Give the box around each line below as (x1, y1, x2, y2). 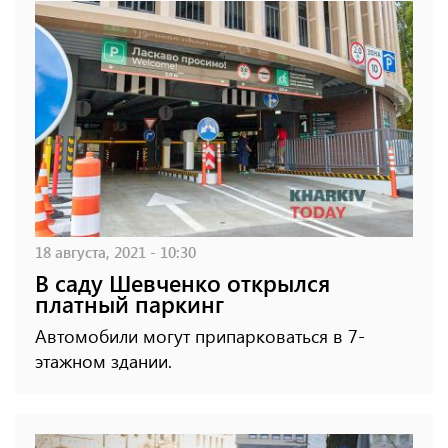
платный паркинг (35, 288, 224, 320)
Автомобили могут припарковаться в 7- (35, 324, 365, 349)
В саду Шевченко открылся (35, 267, 330, 299)
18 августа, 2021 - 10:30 (35, 241, 196, 263)
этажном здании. (35, 349, 172, 374)
